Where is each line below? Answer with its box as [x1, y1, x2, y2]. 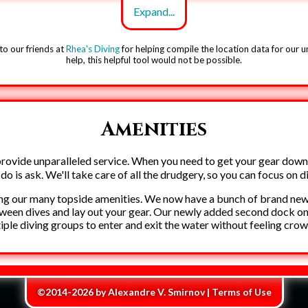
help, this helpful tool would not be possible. [65, 54, 242, 66]
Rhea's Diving [66, 43, 120, 55]
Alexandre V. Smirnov [107, 286, 205, 298]
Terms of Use [211, 286, 272, 298]
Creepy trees [123, 167, 184, 180]
